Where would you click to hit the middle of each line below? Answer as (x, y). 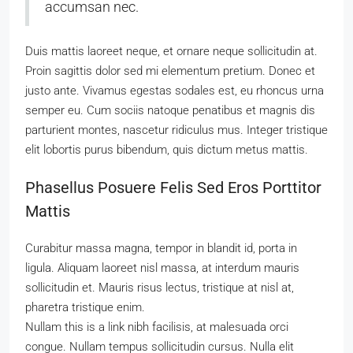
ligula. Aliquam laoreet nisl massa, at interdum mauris (162, 268)
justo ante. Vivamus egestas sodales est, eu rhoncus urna (175, 91)
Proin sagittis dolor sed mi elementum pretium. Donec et (170, 71)
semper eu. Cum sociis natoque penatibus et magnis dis (170, 110)
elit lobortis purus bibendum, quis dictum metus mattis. (167, 150)
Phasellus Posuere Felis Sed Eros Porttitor (173, 188)
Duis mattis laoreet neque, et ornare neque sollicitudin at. (171, 51)
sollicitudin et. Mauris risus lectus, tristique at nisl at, (160, 288)
